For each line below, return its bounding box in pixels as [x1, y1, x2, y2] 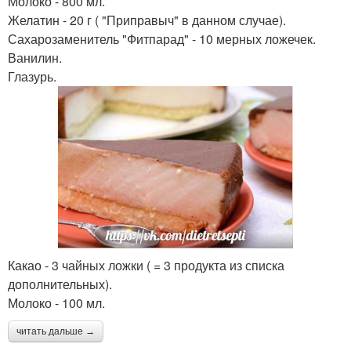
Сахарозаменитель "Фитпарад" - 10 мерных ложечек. [8, 30, 316, 49]
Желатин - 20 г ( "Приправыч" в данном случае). [8, 11, 286, 30]
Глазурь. [8, 67, 56, 86]
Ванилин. [8, 49, 62, 67]
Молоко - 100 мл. [8, 294, 105, 313]
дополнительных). [8, 275, 112, 294]
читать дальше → [16, 326, 95, 338]
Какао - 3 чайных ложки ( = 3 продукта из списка [8, 256, 284, 275]
